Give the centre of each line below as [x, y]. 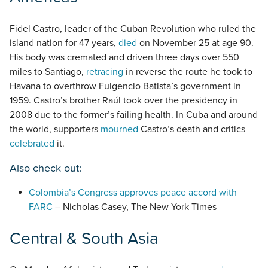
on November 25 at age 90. [195, 43]
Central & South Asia [84, 238]
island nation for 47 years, [64, 43]
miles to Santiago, [48, 71]
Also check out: [45, 167]
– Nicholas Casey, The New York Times [135, 207]
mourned [119, 129]
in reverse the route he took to [188, 71]
